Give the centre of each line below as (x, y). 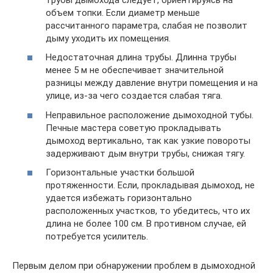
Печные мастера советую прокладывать (133, 128)
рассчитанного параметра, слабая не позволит (147, 25)
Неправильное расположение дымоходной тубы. (150, 115)
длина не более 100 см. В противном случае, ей (146, 224)
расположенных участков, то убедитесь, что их (148, 211)
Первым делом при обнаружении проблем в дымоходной (134, 266)
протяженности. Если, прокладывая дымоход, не (150, 185)
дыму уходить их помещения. (108, 38)
